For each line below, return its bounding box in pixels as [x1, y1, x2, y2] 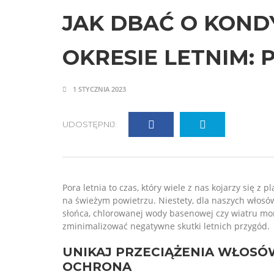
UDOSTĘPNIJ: [62, 119, 117, 129]
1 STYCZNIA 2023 [71, 84, 126, 94]
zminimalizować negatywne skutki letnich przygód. [62, 220, 270, 232]
